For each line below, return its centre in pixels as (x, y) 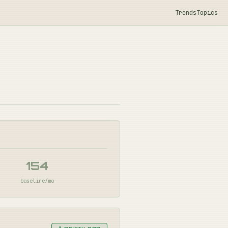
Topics (207, 12)
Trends (186, 12)
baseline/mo (37, 181)
